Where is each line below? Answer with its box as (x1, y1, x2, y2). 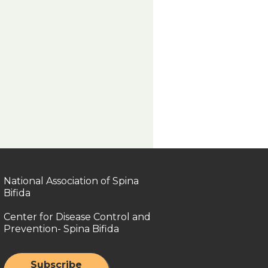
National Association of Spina (4, 175, 139, 187)
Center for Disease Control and (4, 211, 151, 223)
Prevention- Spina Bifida (4, 223, 120, 234)
